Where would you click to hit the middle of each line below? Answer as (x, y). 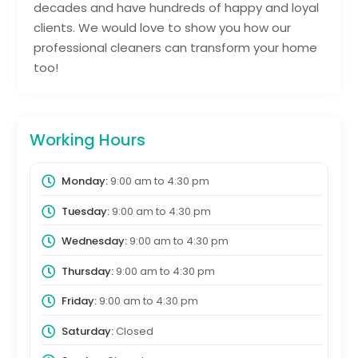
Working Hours (88, 140)
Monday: (84, 181)
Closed (133, 331)
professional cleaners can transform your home (176, 48)
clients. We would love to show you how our (163, 28)
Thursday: (87, 271)
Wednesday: (94, 241)
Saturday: (87, 331)
